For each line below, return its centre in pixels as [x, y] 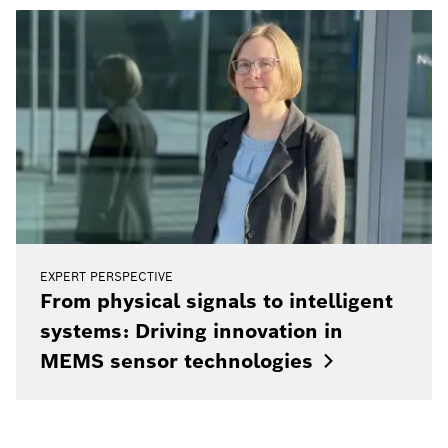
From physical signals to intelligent [216, 300]
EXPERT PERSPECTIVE [106, 276]
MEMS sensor [109, 360]
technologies [248, 360]
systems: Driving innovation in [191, 330]
